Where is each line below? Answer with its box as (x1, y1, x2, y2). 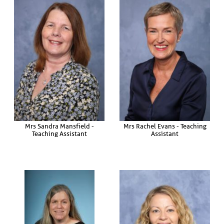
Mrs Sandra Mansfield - (24, 122, 94, 130)
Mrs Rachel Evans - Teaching (123, 122, 206, 130)
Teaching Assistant (31, 129, 87, 137)
